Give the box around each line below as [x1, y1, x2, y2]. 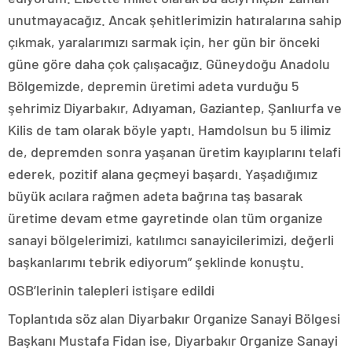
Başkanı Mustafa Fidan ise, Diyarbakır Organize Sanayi [8, 332, 338, 349]
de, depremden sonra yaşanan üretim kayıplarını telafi [8, 143, 341, 160]
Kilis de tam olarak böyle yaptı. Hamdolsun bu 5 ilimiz [8, 121, 331, 138]
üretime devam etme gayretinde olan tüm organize [8, 209, 323, 226]
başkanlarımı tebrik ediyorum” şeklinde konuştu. [8, 253, 304, 270]
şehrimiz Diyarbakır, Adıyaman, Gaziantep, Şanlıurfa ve [8, 99, 342, 116]
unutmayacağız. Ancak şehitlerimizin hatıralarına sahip [8, 11, 342, 28]
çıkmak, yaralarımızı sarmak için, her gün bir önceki [8, 33, 320, 50]
